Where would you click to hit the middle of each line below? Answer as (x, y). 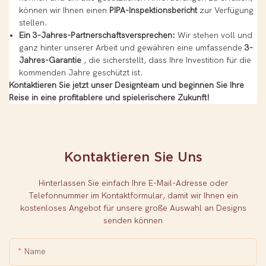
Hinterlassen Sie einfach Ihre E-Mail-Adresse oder (133, 183)
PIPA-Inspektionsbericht (153, 11)
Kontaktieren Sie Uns (133, 156)
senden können (133, 220)
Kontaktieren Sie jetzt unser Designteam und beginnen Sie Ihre (126, 85)
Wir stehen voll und (213, 36)
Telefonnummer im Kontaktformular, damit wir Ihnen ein (133, 195)
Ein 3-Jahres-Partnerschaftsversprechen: (97, 36)
